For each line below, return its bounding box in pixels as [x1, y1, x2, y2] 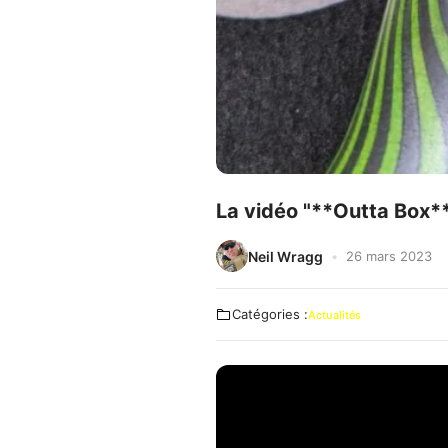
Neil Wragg [248, 247, 323, 265]
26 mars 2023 [346, 247, 432, 264]
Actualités [308, 308, 361, 322]
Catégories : [232, 306, 308, 322]
